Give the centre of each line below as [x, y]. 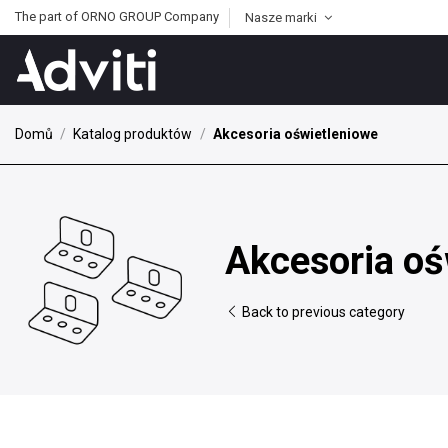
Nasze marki [282, 17]
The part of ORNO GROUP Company [117, 17]
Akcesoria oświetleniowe [295, 134]
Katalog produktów [133, 134]
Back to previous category [322, 311]
